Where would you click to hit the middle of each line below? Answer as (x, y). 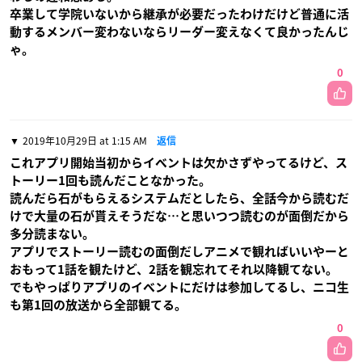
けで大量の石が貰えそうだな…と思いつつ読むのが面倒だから (179, 217)
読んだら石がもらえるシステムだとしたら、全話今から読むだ (179, 199)
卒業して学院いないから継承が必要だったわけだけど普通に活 (179, 15)
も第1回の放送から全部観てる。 (98, 305)
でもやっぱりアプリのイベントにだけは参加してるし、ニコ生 (179, 288)
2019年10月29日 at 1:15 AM (85, 141)
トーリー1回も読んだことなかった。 (110, 181)
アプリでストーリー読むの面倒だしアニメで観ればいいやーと (179, 252)
